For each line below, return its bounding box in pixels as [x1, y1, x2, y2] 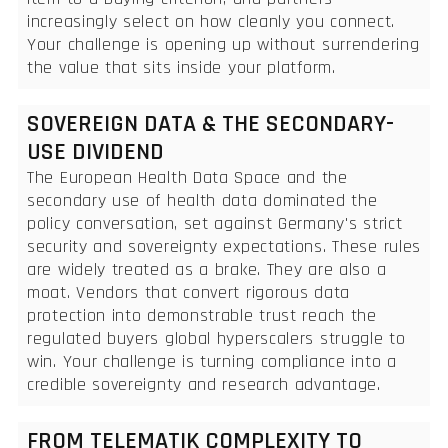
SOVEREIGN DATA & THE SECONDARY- [27, 108, 394, 139]
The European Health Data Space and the [27, 165, 348, 189]
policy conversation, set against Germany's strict [27, 211, 403, 235]
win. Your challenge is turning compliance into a [27, 349, 397, 373]
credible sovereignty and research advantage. [27, 372, 381, 396]
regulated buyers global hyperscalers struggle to [27, 326, 406, 350]
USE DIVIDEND [27, 136, 164, 167]
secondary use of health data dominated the [27, 188, 378, 212]
